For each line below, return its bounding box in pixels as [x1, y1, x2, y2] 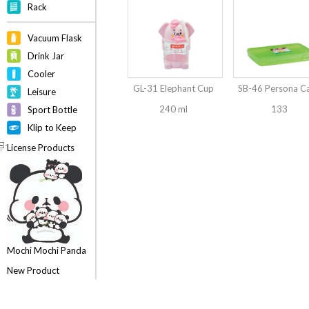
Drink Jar [28, 50, 64, 61]
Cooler [28, 68, 55, 79]
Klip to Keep [28, 122, 77, 133]
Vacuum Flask [28, 32, 82, 43]
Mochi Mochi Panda [7, 245, 86, 256]
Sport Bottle [28, 104, 77, 115]
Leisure [28, 86, 56, 97]
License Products [7, 142, 74, 153]
